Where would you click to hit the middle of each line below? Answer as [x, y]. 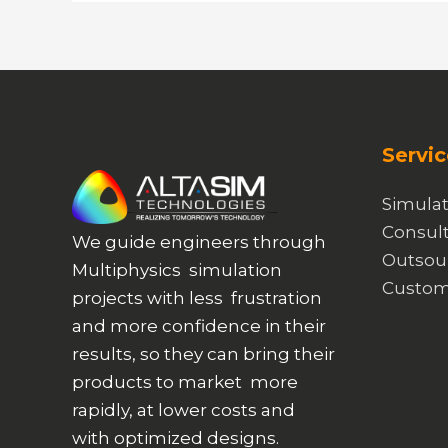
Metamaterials [247, 22]
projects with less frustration [197, 297]
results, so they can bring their [203, 353]
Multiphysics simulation [177, 269]
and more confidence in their [199, 325]
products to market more [185, 381]
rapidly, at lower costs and [183, 409]
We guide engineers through [199, 241]
